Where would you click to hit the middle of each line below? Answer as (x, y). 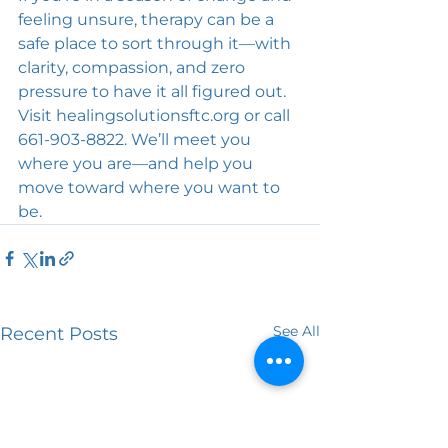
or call (267, 115)
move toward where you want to (151, 187)
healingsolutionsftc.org (148, 115)
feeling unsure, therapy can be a (148, 19)
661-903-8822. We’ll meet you (136, 139)
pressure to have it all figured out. (154, 91)
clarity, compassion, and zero (133, 67)
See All (296, 331)
